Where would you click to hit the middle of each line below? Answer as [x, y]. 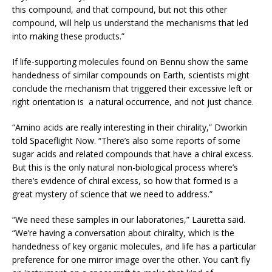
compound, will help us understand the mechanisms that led [130, 23]
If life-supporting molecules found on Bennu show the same [130, 62]
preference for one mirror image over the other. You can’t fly [131, 260]
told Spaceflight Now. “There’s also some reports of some [126, 141]
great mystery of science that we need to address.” [112, 194]
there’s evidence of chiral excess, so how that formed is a [125, 181]
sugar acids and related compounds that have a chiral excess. [133, 154]
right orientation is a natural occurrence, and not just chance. [133, 102]
